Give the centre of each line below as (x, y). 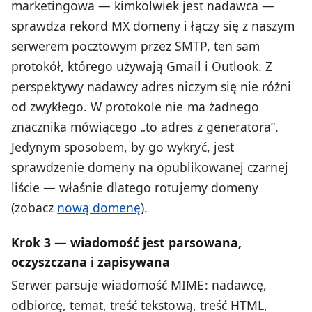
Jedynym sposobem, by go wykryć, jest (123, 147)
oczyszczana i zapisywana (91, 262)
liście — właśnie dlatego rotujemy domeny (135, 187)
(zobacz (34, 207)
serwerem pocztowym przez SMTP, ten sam (135, 46)
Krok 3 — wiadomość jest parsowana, (126, 242)
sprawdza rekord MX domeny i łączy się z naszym (153, 25)
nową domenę (99, 207)
